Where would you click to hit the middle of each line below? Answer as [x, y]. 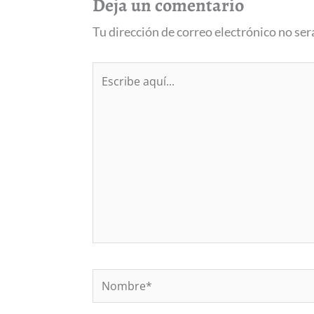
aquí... [108, 96]
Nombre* [117, 280]
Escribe [112, 73]
